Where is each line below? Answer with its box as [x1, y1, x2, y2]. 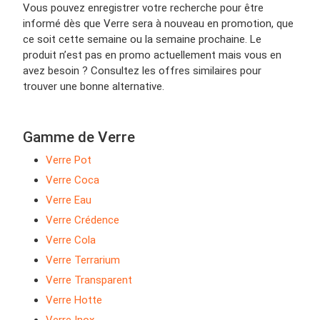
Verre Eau [46, 194, 91, 207]
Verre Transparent [46, 274, 132, 287]
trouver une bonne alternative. [23, 80, 164, 94]
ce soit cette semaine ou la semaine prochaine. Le [23, 33, 261, 46]
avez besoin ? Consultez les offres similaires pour [23, 64, 261, 78]
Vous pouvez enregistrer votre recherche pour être [23, 1, 264, 15]
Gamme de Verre [23, 129, 135, 146]
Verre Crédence [46, 214, 119, 227]
